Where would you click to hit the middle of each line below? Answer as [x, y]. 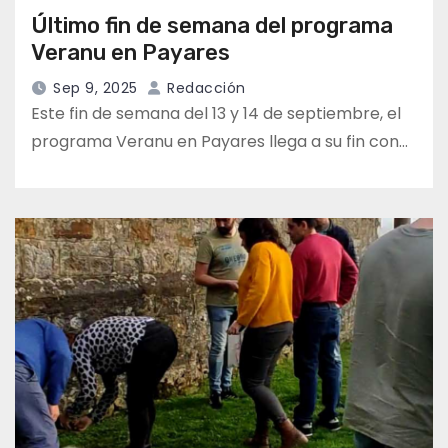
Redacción [204, 88]
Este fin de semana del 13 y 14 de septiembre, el [216, 114]
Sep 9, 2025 [95, 88]
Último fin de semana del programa [212, 26]
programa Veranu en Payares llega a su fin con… [219, 142]
